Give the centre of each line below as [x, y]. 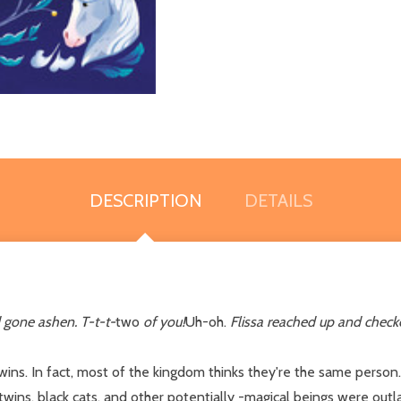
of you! [162, 321]
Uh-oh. [208, 321]
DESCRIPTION [145, 200]
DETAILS [278, 200]
